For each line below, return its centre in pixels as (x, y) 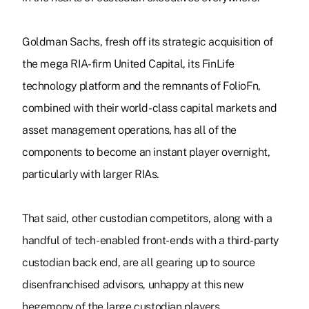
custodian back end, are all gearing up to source (139, 263)
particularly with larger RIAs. (91, 175)
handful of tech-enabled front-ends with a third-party (150, 241)
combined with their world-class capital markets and (150, 108)
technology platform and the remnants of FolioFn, (141, 86)
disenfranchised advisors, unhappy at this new (133, 285)
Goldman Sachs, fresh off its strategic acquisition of (148, 42)
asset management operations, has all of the (129, 130)
